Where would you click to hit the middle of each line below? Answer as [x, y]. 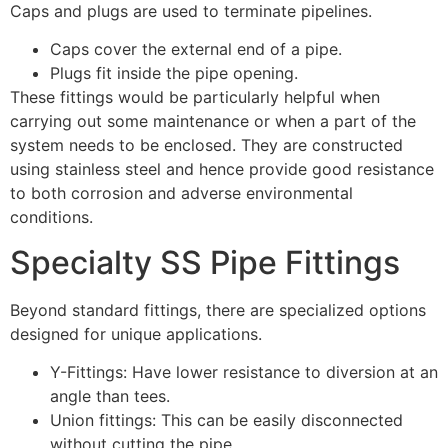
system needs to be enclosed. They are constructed [206, 145]
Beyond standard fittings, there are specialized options [218, 309]
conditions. [51, 217]
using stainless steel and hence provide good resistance [222, 169]
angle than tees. [110, 395]
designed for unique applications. [136, 333]
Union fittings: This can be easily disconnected [226, 419]
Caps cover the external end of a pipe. [196, 49]
